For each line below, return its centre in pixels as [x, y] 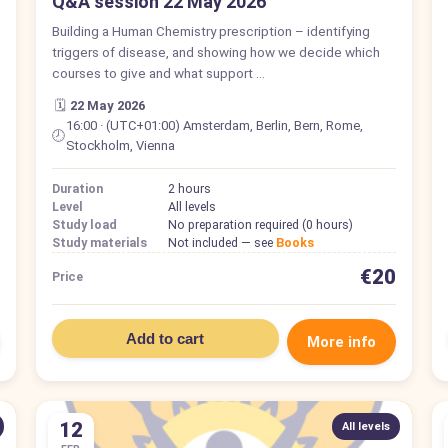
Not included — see [221, 242]
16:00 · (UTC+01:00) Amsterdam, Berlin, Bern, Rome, [215, 125]
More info [342, 341]
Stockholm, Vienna [121, 145]
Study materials [99, 242]
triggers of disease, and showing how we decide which [215, 51]
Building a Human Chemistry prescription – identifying [210, 30]
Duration [77, 188]
